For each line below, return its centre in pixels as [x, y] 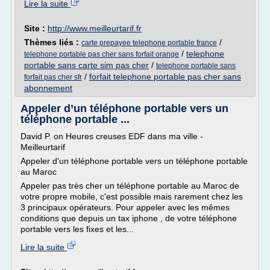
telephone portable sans [196, 66]
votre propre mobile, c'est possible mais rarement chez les [132, 196]
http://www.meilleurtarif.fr [95, 28]
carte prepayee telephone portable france [149, 43]
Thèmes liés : [53, 42]
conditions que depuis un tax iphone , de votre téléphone [129, 218]
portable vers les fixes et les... [77, 229]
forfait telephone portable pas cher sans [165, 77]
